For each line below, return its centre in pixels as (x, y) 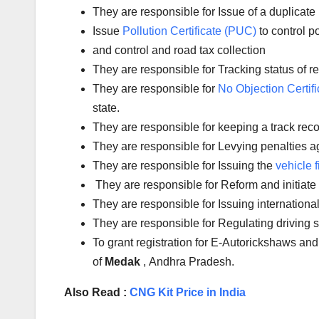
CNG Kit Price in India (188, 293)
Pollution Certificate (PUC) (189, 31)
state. (106, 108)
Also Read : (97, 293)
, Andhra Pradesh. (189, 262)
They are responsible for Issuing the (184, 166)
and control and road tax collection (179, 51)
